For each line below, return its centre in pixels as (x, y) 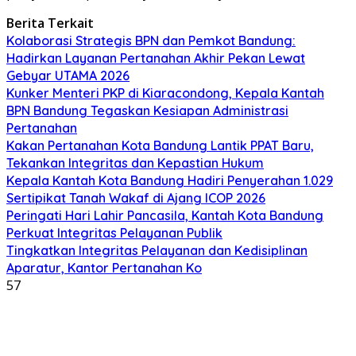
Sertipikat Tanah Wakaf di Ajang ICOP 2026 (136, 197)
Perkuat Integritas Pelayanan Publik (114, 232)
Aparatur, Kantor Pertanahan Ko (104, 267)
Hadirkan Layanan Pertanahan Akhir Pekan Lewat (156, 58)
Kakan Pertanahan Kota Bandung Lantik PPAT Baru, (160, 145)
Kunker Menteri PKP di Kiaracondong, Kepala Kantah (165, 93)
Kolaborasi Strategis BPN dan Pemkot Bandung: (151, 40)
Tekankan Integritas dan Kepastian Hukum (135, 163)
